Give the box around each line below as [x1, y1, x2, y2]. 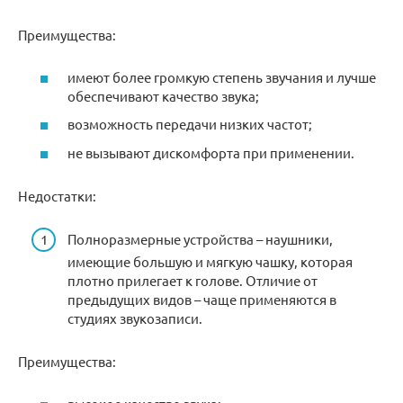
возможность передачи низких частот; [67, 115, 312, 133]
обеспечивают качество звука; [67, 86, 259, 104]
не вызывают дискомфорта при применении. [67, 143, 354, 161]
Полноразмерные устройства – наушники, [67, 230, 333, 248]
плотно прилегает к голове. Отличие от [67, 272, 318, 290]
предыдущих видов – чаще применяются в [67, 291, 336, 309]
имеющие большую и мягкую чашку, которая [67, 253, 353, 271]
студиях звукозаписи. [67, 309, 202, 327]
